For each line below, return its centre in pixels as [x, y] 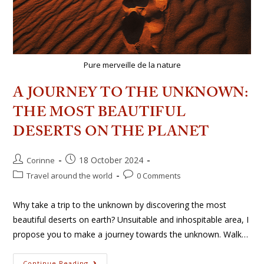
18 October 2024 [111, 160]
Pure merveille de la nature [132, 65]
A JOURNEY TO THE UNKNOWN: [131, 93]
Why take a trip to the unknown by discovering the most [120, 204]
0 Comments [159, 175]
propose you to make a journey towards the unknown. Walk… [131, 234]
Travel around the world [70, 175]
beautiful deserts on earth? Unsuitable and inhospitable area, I [131, 219]
